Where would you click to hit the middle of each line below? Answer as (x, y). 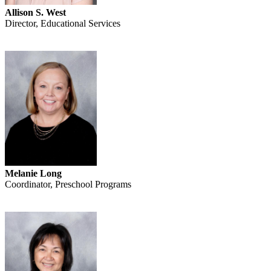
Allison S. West (35, 13)
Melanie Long (33, 174)
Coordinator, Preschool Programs (68, 184)
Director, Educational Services (63, 24)
